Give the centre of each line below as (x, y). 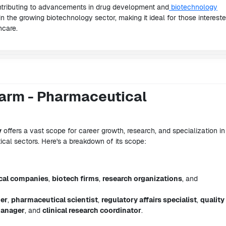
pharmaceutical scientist (54, 200)
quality (212, 200)
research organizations (142, 179)
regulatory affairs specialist (149, 200)
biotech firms (75, 179)
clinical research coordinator (92, 210)
